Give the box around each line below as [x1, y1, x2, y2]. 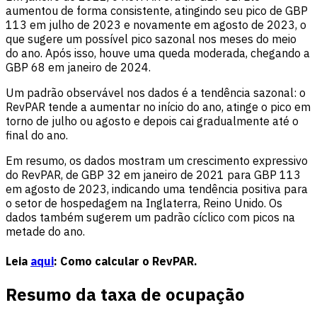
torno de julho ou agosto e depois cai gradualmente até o [6, 114, 299, 129]
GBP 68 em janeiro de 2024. [6, 60, 151, 75]
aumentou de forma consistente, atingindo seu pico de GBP [6, 4, 308, 18]
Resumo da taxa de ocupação [6, 282, 245, 306]
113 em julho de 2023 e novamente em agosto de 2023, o [6, 18, 306, 33]
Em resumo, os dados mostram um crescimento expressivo [6, 154, 308, 168]
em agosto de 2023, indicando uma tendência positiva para [6, 182, 308, 197]
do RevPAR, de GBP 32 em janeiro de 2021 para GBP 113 [6, 168, 301, 183]
